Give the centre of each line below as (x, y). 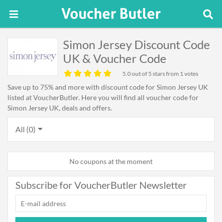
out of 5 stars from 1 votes (165, 74)
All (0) (26, 129)
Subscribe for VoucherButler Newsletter (101, 185)
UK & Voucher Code (115, 58)
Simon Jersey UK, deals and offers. (60, 108)
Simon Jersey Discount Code (137, 44)
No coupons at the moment (111, 161)
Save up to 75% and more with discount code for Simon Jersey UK (108, 87)
